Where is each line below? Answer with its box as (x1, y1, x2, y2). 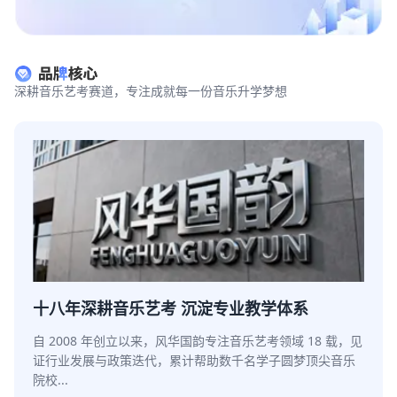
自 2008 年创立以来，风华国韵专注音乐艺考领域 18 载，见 (33, 332, 362, 350)
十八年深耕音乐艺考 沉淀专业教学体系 (33, 298, 308, 320)
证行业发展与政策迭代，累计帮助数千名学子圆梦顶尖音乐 (33, 352, 355, 370)
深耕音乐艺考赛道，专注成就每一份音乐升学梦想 (14, 82, 287, 100)
